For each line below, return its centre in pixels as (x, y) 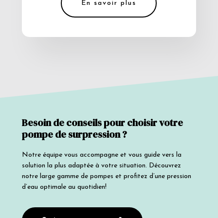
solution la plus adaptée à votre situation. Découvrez (101, 165)
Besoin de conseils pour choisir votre (102, 122)
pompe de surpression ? (74, 134)
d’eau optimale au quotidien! (64, 187)
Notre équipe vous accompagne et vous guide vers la (101, 155)
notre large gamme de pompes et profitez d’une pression (106, 176)
